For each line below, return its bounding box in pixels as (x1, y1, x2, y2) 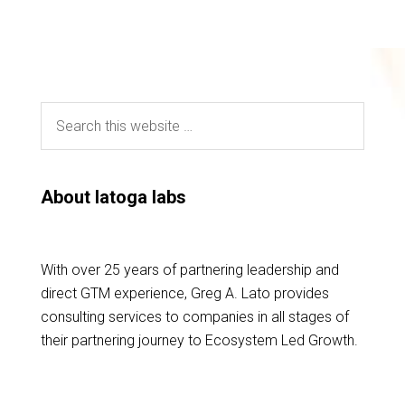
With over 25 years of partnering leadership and (40, 261, 339, 278)
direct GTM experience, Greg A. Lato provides (40, 285, 329, 302)
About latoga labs (40, 186, 186, 208)
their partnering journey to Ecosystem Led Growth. (40, 332, 358, 349)
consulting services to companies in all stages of (40, 308, 349, 325)
